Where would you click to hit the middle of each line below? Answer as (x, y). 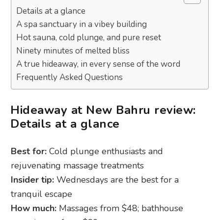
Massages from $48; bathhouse (120, 208)
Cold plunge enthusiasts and (105, 151)
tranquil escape (42, 194)
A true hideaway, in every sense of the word (98, 64)
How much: (34, 208)
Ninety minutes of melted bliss (73, 51)
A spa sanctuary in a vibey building (82, 25)
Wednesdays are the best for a (117, 180)
